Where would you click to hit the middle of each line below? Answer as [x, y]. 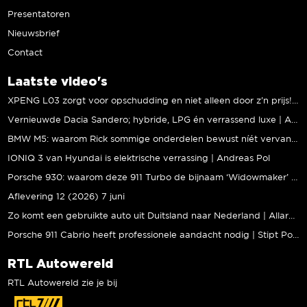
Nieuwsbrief [34, 34]
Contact [25, 53]
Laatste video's [58, 81]
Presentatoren [39, 14]
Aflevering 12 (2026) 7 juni [66, 197]
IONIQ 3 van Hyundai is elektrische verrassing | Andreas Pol [139, 158]
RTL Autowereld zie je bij [63, 283]
